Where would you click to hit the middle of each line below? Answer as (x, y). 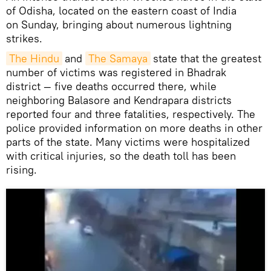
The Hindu (34, 58)
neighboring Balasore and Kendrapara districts (119, 100)
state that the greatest (207, 58)
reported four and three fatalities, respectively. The (131, 114)
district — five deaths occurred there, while (111, 86)
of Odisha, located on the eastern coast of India (121, 10)
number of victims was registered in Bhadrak (116, 72)
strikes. (24, 38)
